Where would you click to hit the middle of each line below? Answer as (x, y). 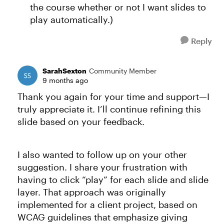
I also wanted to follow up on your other (102, 154)
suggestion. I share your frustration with (102, 167)
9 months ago (65, 80)
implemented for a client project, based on (107, 204)
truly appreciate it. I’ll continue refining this (109, 109)
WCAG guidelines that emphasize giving (102, 217)
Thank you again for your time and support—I (113, 96)
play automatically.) (71, 19)
